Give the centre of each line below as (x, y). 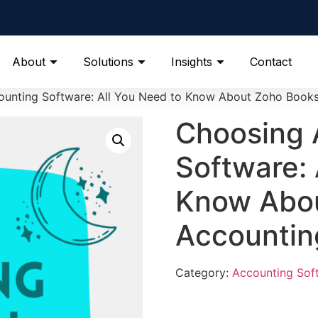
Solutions (109, 61)
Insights (192, 61)
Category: (203, 273)
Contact (271, 61)
